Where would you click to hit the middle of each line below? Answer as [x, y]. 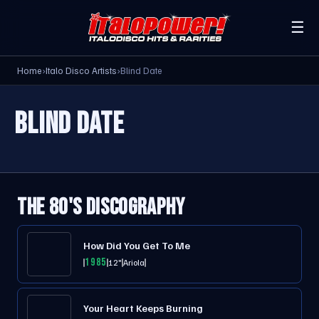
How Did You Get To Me [137, 245]
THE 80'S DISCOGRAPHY [101, 208]
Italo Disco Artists [81, 70]
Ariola [134, 262]
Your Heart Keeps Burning [143, 308]
